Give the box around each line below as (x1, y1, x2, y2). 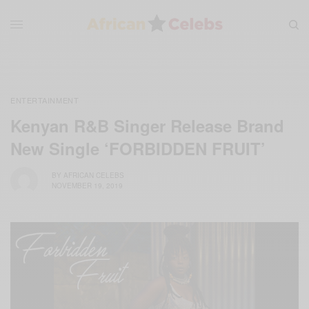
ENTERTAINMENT (10, 94, 79, 106)
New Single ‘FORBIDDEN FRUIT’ (10, 136, 266, 160)
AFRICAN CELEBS (63, 170, 124, 181)
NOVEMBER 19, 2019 (52, 181, 123, 191)
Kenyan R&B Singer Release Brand (10, 113, 284, 137)
